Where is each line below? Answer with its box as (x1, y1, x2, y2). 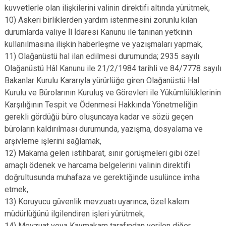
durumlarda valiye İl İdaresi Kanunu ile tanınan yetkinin (5, 27, 192, 37)
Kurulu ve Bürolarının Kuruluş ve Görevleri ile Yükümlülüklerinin (5, 88, 221, 97)
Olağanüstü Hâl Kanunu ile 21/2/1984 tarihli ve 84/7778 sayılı (5, 64, 221, 73)
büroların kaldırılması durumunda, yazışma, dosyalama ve (5, 124, 203, 134)
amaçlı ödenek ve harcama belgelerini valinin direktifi (5, 160, 190, 170)
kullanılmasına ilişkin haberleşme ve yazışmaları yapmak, (5, 39, 203, 49)
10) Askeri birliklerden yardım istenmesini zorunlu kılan (5, 15, 197, 25)
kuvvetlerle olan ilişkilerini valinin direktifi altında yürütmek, (5, 3, 210, 13)
